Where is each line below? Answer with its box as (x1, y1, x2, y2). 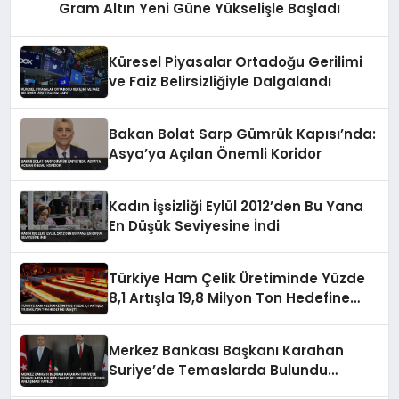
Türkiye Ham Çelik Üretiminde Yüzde (109, 269, 366, 289)
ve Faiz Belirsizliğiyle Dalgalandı (109, 72, 332, 92)
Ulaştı (109, 308, 149, 328)
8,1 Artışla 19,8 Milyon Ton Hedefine (109, 289, 351, 308)
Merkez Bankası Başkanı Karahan (109, 341, 345, 361)
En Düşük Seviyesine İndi (109, 216, 281, 236)
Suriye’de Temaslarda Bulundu (109, 361, 329, 380)
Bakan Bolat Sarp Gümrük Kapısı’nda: (109, 125, 377, 144)
